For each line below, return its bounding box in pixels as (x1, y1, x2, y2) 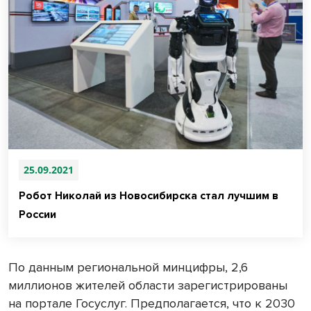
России (19, 207, 56, 221)
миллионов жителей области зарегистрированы (8, 277, 287, 293)
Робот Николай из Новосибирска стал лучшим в (19, 188, 278, 203)
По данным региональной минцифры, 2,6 (8, 259, 248, 275)
